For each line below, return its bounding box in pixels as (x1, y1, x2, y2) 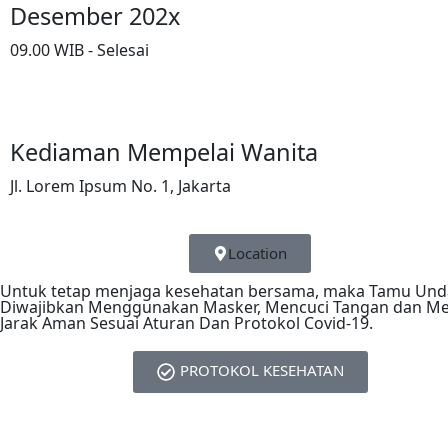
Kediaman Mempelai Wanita (10, 136, 318, 168)
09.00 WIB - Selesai (10, 39, 149, 61)
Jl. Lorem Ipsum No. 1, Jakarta (10, 175, 231, 197)
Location (228, 243, 287, 263)
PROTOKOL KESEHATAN (179, 360, 344, 380)
